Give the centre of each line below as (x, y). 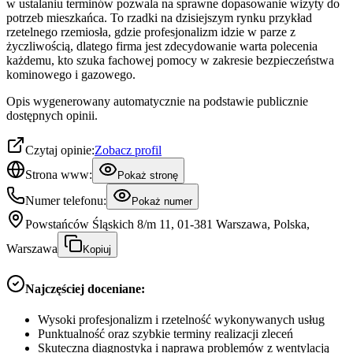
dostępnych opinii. (52, 115)
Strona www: (59, 174)
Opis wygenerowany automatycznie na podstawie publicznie (157, 101)
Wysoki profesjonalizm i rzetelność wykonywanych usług (181, 320)
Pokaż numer (162, 201)
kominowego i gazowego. (71, 74)
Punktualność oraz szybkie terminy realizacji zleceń (165, 334)
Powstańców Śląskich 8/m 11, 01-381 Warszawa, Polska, (167, 224)
